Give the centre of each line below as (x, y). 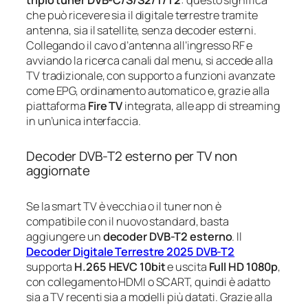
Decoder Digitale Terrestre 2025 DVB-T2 (131, 251)
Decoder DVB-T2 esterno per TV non (132, 156)
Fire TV (105, 106)
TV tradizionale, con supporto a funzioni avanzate (151, 75)
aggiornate (58, 170)
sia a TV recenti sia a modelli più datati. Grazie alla (149, 297)
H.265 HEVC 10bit (120, 266)
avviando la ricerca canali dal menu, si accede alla (150, 60)
